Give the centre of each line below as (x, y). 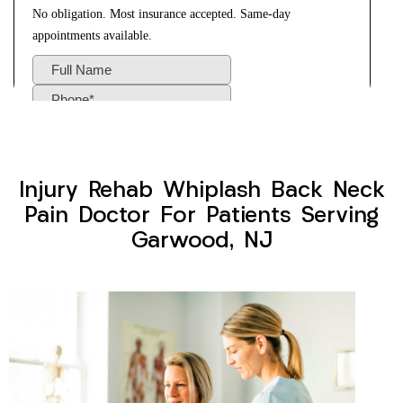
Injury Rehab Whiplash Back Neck (201, 192)
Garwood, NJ (201, 242)
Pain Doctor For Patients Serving (201, 217)
